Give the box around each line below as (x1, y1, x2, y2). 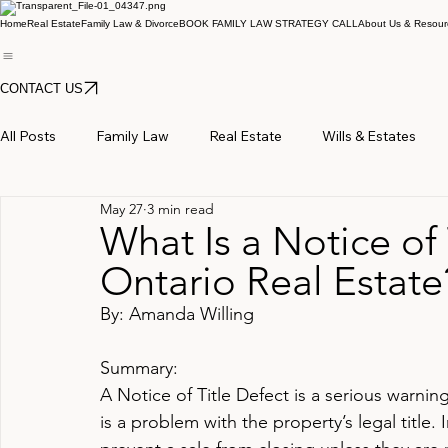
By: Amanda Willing (100, 303, 254, 325)
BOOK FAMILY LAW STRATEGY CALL (179, 18, 358, 29)
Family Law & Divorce (81, 18, 179, 29)
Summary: (100, 357, 178, 379)
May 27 (100, 199, 143, 218)
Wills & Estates (322, 126, 416, 145)
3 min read (147, 199, 214, 218)
